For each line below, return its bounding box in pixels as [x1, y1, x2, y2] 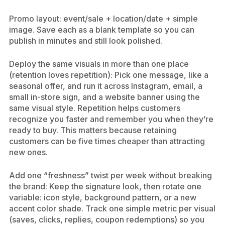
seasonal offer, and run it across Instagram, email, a [9, 81, 202, 91]
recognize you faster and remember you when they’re [9, 114, 213, 124]
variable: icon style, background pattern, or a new [9, 192, 196, 202]
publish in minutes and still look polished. [9, 36, 162, 46]
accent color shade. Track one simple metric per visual [9, 203, 215, 213]
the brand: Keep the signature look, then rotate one [9, 181, 201, 191]
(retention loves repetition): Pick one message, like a [9, 70, 208, 80]
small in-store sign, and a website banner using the [9, 92, 200, 102]
